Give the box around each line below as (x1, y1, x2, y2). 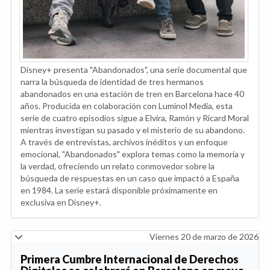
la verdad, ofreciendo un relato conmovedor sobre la (20, 161, 215, 172)
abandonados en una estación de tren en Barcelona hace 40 (20, 89, 244, 99)
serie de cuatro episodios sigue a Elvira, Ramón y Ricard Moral (20, 113, 249, 124)
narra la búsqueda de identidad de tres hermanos (20, 77, 204, 87)
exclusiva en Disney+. (20, 197, 101, 208)
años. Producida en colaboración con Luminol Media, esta (20, 101, 233, 111)
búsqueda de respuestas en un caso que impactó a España (20, 173, 239, 184)
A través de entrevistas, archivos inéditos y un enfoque (20, 137, 228, 148)
